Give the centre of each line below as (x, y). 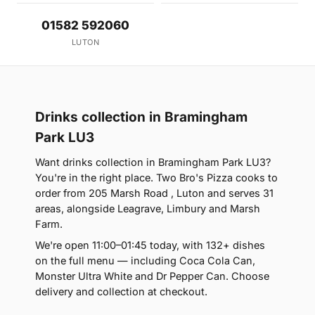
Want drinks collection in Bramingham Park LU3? (153, 162)
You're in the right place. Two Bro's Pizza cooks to (156, 178)
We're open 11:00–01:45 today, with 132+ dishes (150, 245)
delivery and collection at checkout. (121, 292)
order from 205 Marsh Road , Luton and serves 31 (154, 193)
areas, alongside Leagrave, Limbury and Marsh (148, 209)
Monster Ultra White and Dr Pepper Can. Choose (152, 276)
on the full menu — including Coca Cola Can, (145, 261)
